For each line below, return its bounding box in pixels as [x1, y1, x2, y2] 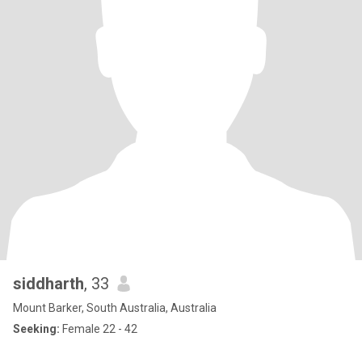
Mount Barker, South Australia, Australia [13, 301, 217, 314]
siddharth [13, 274, 84, 293]
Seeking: [13, 322, 60, 335]
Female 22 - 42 [60, 322, 137, 335]
